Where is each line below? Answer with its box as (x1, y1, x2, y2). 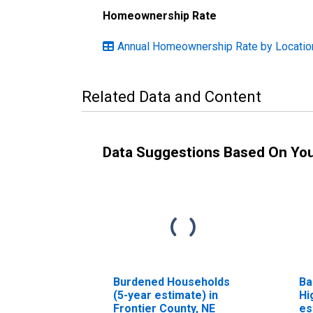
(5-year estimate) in (113, 288, 218, 302)
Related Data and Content (82, 87, 261, 105)
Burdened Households (113, 275, 230, 289)
